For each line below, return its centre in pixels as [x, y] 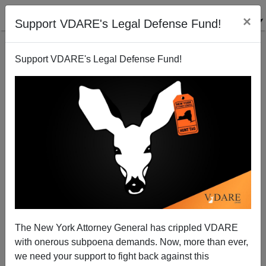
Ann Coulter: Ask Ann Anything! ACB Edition [133, 191]
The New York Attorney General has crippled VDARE [126, 227]
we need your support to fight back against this [112, 256]
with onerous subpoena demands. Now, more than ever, [132, 242]
